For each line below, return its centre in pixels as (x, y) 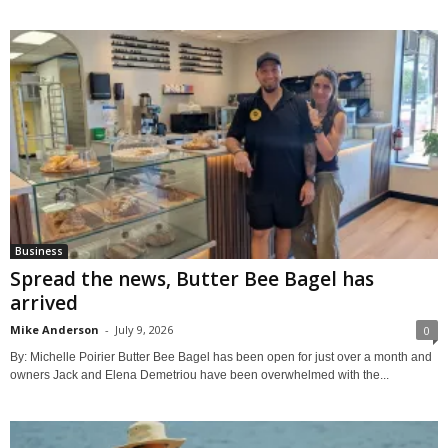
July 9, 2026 (144, 329)
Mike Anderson (54, 329)
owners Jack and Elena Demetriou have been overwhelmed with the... (199, 374)
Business (39, 250)
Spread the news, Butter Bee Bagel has (192, 278)
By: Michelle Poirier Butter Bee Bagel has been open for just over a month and (221, 356)
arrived (44, 302)
